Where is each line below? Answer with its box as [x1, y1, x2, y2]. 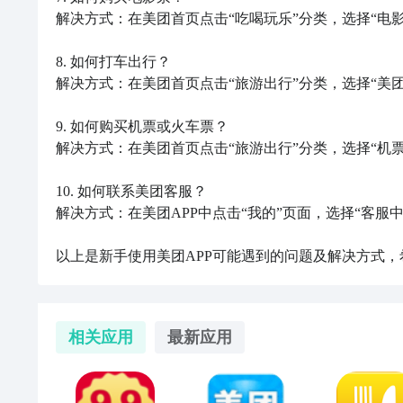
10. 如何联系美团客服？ [56, 184, 207, 199]
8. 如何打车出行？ [56, 54, 171, 69]
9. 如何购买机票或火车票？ [56, 119, 228, 134]
